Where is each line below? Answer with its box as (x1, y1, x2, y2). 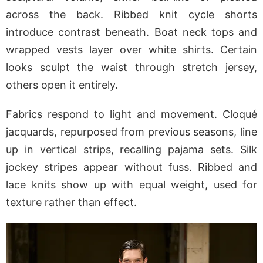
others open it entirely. (6, 79, 118, 92)
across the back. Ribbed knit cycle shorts (6, 8, 257, 21)
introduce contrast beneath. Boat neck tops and (6, 26, 257, 39)
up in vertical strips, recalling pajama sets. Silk (6, 143, 257, 156)
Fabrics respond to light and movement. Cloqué (6, 108, 257, 121)
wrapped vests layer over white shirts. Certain (6, 43, 257, 56)
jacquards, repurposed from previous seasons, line (6, 126, 257, 139)
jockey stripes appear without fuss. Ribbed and (6, 161, 257, 174)
